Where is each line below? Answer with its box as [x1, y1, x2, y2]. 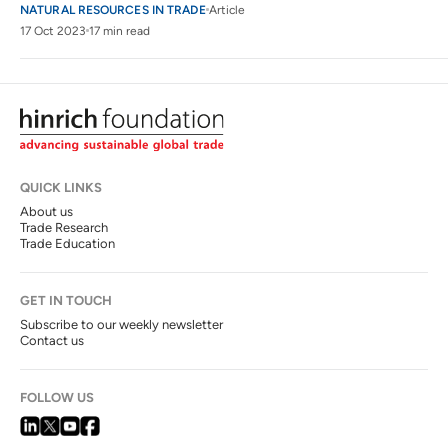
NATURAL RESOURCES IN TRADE [20, 2, 206, 17]
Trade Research [20, 220, 108, 236]
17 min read [89, 23, 150, 38]
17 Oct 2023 [20, 23, 86, 38]
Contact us [20, 333, 84, 349]
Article [208, 2, 245, 17]
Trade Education [20, 236, 115, 252]
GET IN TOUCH [20, 293, 112, 309]
